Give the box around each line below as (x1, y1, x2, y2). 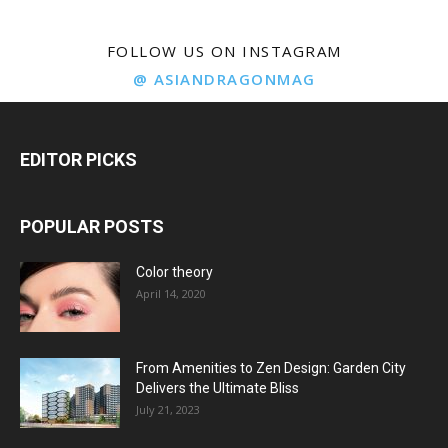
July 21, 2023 (136, 402, 200, 418)
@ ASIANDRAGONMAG (132, 69, 316, 90)
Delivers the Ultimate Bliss (136, 380, 299, 397)
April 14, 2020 (136, 286, 206, 302)
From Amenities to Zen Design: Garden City (136, 360, 406, 377)
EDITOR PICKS (20, 149, 137, 171)
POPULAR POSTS (20, 216, 164, 238)
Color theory (136, 264, 213, 281)
